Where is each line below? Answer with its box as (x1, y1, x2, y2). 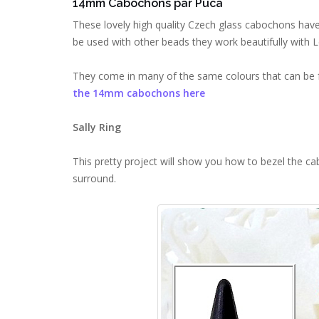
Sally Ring (73, 120, 121, 134)
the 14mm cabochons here (73, 86, 208, 100)
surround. (73, 172, 116, 185)
